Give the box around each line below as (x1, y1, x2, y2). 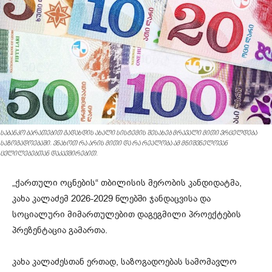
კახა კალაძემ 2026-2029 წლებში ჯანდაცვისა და (12, 192, 211, 205)
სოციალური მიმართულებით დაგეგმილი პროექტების (12, 208, 241, 221)
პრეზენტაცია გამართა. (12, 224, 107, 237)
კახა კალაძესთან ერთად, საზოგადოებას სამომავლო (12, 256, 237, 268)
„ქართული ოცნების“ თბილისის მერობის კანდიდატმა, (12, 177, 242, 189)
